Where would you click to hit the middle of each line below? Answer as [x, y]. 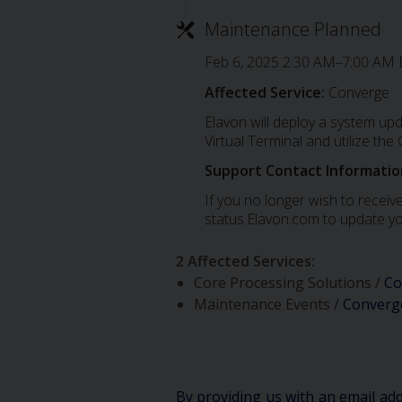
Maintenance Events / [268, 304]
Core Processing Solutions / [288, 282]
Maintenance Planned [293, 29]
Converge [357, 92]
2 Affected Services [243, 261]
